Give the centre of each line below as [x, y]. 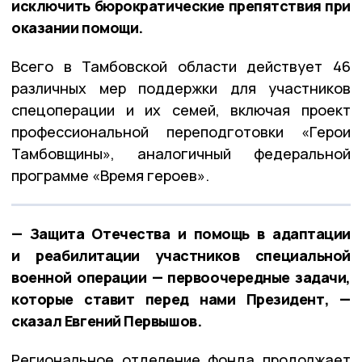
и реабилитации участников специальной [181, 255]
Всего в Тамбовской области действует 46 [181, 66]
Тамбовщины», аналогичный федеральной [181, 153]
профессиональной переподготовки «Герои [181, 131]
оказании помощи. [77, 27]
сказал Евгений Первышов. [107, 320]
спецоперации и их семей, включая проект [181, 109]
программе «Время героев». [110, 175]
